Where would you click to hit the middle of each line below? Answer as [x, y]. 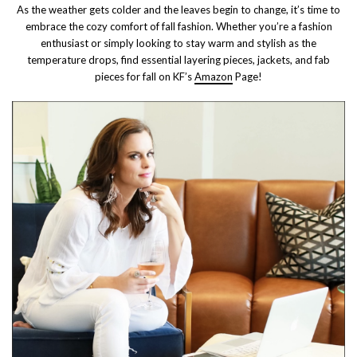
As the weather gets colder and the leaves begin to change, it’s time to [178, 9]
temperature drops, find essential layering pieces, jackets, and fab [178, 59]
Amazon [214, 76]
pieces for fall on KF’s [145, 76]
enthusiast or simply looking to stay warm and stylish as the [178, 43]
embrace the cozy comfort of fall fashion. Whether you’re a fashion [178, 26]
